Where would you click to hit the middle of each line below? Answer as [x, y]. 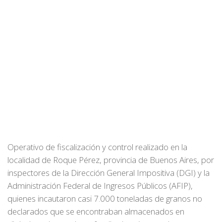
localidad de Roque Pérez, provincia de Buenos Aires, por [111, 160]
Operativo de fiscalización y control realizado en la [97, 147]
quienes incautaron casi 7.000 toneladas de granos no [105, 198]
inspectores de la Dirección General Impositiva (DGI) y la [109, 173]
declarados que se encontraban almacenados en [96, 211]
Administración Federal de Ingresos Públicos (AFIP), [100, 186]
